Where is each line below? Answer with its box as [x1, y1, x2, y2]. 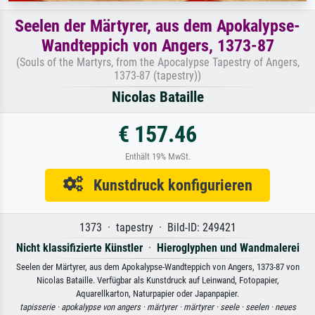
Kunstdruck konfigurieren [82, 175, 252, 194]
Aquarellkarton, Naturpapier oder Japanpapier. [76, 288, 239, 299]
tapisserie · [19, 301, 61, 312]
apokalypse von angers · [60, 301, 147, 312]
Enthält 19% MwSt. [124, 150, 191, 162]
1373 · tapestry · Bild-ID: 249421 [79, 220, 236, 234]
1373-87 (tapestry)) [114, 68, 201, 82]
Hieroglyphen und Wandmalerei [156, 240, 300, 255]
